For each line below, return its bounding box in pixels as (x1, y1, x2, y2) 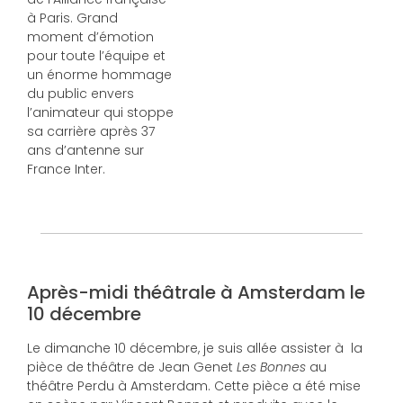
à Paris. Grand (27, 9, 118, 28)
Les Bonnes (237, 357, 306, 376)
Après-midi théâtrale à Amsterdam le (27, 279, 365, 305)
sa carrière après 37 (27, 122, 155, 141)
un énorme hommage (27, 66, 172, 85)
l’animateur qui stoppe (27, 103, 174, 122)
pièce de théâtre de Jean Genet (27, 357, 237, 376)
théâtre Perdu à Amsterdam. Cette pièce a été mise (27, 376, 361, 395)
